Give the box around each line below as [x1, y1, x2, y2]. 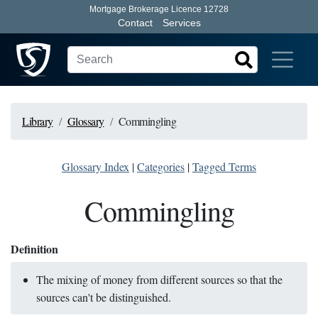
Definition [11, 241, 58, 257]
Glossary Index [62, 159, 129, 174]
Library [22, 114, 53, 128]
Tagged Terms [192, 159, 256, 174]
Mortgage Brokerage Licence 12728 [89, 4, 229, 14]
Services [162, 17, 201, 28]
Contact [117, 17, 153, 28]
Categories [137, 159, 185, 174]
